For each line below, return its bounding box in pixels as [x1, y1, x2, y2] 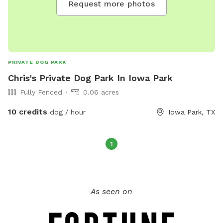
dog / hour [47, 108, 86, 116]
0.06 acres [83, 88, 119, 97]
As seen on [91, 187, 132, 197]
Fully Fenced [20, 88, 62, 97]
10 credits [8, 107, 47, 117]
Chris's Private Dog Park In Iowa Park [8, 73, 173, 84]
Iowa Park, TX [168, 108, 215, 116]
